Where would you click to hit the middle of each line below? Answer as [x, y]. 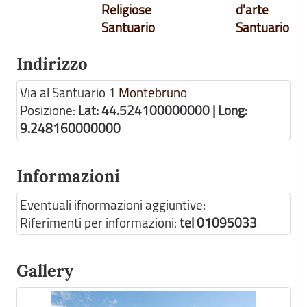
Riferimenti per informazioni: [100, 223]
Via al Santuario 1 [68, 93]
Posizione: [49, 110]
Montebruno [153, 93]
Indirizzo [52, 64]
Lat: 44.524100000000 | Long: [163, 110]
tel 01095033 [218, 223]
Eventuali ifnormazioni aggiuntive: [113, 205]
